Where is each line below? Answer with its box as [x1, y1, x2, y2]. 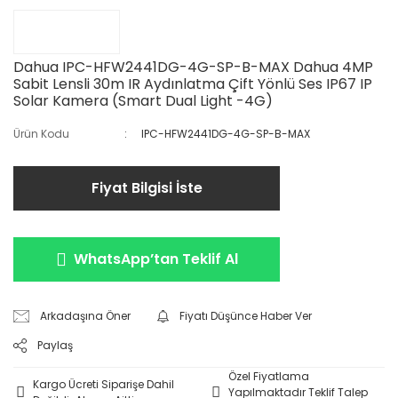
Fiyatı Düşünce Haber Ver [179, 307, 313, 323]
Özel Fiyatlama [228, 368, 310, 384]
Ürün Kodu [13, 125, 69, 141]
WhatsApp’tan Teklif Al [73, 248, 238, 269]
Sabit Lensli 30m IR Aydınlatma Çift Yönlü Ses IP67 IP [13, 73, 372, 94]
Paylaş [36, 337, 73, 353]
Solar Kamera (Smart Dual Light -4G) [13, 90, 273, 111]
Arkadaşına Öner [40, 307, 131, 323]
